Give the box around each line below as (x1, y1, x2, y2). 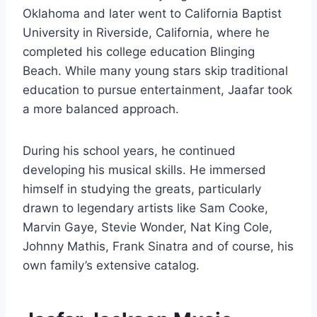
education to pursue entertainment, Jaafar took (23, 82, 292, 97)
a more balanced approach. (23, 101, 179, 116)
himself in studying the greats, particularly (23, 181, 261, 196)
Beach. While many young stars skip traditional (23, 63, 288, 78)
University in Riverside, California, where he (23, 25, 270, 40)
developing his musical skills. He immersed (23, 162, 266, 177)
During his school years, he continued (23, 143, 236, 158)
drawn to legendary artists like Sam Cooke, (23, 200, 268, 215)
